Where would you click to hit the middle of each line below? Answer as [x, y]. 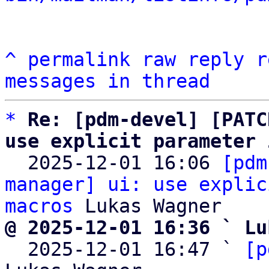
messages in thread [107, 81]
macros [39, 206]
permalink [79, 59]
